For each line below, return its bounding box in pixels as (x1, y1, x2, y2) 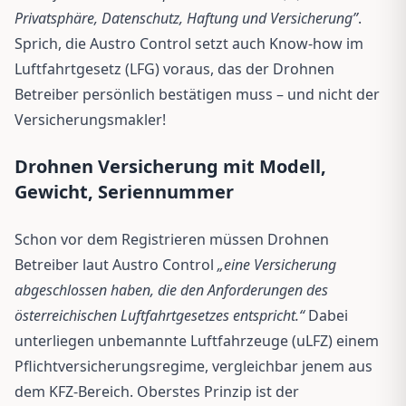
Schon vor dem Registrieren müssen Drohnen (14, 228, 329, 249)
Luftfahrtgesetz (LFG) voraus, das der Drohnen (14, 58, 334, 79)
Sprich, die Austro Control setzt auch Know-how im (14, 33, 363, 53)
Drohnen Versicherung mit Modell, (14, 153, 326, 179)
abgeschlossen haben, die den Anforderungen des (14, 279, 328, 300)
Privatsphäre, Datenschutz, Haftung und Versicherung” (14, 7, 358, 28)
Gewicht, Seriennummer (14, 179, 234, 204)
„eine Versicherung (217, 254, 336, 275)
